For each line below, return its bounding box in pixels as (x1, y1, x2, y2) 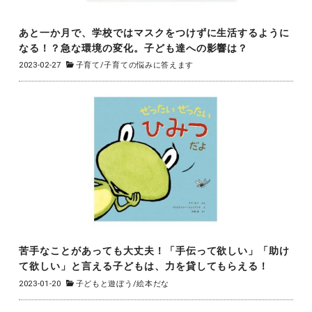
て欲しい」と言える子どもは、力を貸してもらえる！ (18, 260, 270, 272)
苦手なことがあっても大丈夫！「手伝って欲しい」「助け (18, 245, 290, 256)
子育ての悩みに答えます (104, 61, 194, 70)
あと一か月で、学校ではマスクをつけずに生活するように (18, 26, 290, 38)
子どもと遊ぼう (75, 279, 133, 288)
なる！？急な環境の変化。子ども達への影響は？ (18, 42, 249, 54)
